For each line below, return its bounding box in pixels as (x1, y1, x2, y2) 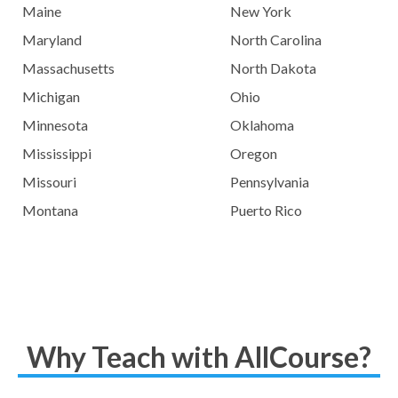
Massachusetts (22, 60, 115, 76)
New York (230, 3, 291, 20)
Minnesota (22, 116, 89, 133)
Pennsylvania (230, 173, 309, 190)
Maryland (22, 31, 83, 48)
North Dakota (230, 60, 316, 76)
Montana (22, 202, 79, 219)
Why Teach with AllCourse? (27, 339, 371, 374)
